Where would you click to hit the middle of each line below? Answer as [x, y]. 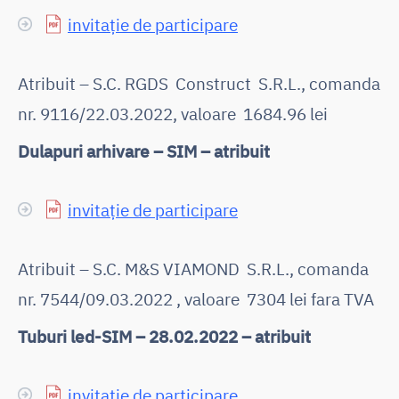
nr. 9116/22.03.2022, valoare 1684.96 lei [173, 113]
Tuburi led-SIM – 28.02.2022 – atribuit [164, 336]
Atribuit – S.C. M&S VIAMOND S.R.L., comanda [193, 268]
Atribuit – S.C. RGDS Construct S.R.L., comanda [199, 83]
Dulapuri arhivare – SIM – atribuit [144, 151]
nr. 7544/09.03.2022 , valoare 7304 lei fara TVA [196, 298]
